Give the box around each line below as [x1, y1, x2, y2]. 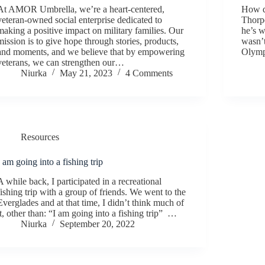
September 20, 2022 [60, 218, 135, 229]
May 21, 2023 [60, 67, 113, 78]
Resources [21, 131, 60, 142]
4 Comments [125, 67, 173, 78]
